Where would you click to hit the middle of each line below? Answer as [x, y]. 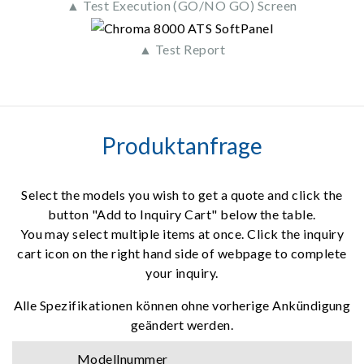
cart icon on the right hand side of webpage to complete [182, 253]
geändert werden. [182, 324]
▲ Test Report [182, 49]
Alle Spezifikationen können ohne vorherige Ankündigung [182, 305]
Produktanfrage [182, 145]
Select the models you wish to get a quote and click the [182, 194]
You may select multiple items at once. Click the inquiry [182, 233]
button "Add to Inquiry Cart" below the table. [182, 214]
